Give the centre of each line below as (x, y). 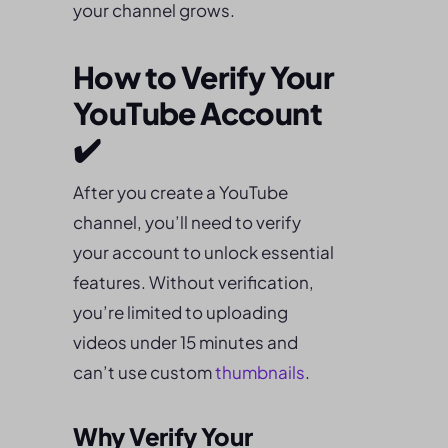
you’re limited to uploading (180, 312)
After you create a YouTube (180, 192)
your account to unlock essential (203, 252)
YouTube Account (197, 113)
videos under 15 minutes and (185, 342)
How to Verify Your (204, 77)
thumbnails (260, 372)
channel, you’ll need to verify (187, 222)
